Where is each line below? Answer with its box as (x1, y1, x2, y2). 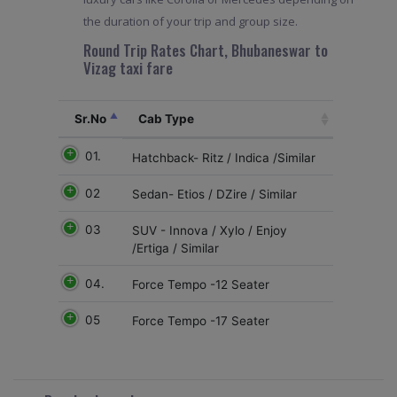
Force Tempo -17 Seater (131, 313, 269, 328)
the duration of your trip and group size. (82, 13, 298, 30)
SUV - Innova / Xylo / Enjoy (131, 222, 287, 237)
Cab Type (138, 112, 195, 127)
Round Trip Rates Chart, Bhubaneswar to (82, 39, 328, 62)
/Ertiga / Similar (131, 240, 219, 255)
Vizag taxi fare (82, 57, 173, 80)
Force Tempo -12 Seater (131, 276, 269, 292)
